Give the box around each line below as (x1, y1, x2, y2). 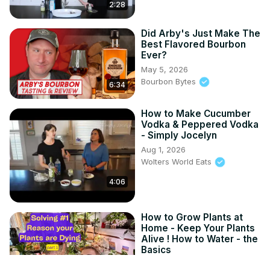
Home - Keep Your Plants (141, 222, 255, 234)
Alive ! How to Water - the (141, 233, 258, 245)
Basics (141, 243, 171, 256)
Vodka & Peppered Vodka (141, 118, 259, 130)
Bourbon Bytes (141, 76, 198, 86)
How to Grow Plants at (141, 211, 243, 223)
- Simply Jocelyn (141, 129, 217, 141)
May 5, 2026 (141, 64, 188, 74)
